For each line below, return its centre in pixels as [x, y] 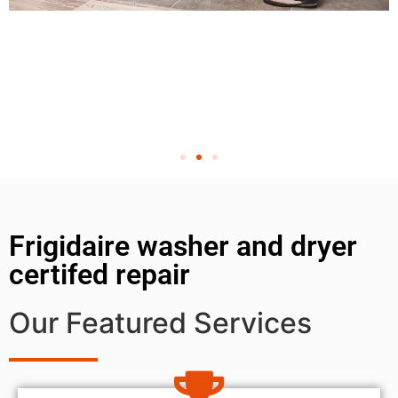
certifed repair [99, 274]
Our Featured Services [160, 322]
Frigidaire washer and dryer [183, 246]
